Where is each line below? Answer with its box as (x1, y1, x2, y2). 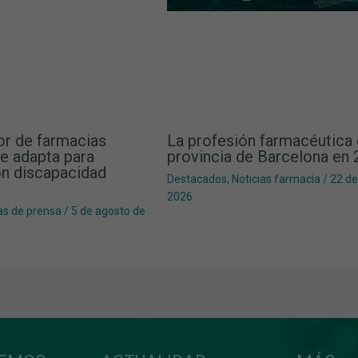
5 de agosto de (70, 205, 145, 218)
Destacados (166, 173, 227, 186)
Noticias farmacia (231, 173, 320, 186)
